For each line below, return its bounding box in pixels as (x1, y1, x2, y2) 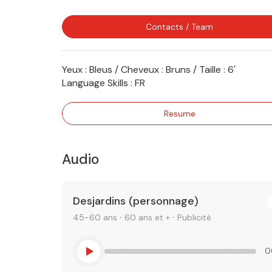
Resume (163, 107, 195, 119)
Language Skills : (62, 76, 132, 89)
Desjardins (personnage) (73, 194, 199, 209)
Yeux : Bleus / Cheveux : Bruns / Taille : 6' (62, 63, 236, 76)
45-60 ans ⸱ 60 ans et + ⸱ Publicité (73, 211, 211, 223)
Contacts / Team (146, 21, 214, 32)
